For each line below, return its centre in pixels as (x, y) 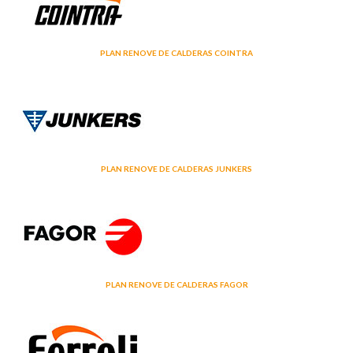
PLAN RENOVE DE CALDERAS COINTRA (176, 52)
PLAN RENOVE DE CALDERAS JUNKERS (176, 168)
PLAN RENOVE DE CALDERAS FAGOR (176, 284)
